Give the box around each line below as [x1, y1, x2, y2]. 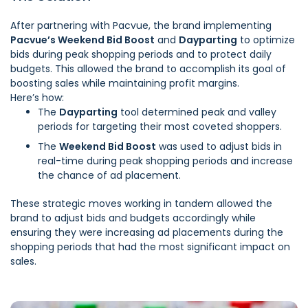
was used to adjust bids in [156, 139, 282, 153]
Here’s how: [10, 90, 64, 104]
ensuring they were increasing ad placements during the [10, 225, 283, 239]
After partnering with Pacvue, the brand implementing [10, 18, 272, 32]
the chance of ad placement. [38, 168, 181, 182]
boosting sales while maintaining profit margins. [10, 76, 239, 90]
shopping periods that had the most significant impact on [10, 239, 290, 254]
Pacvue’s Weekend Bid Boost [10, 32, 155, 47]
